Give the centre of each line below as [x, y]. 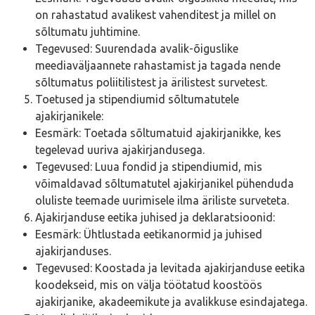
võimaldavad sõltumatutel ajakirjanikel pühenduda [165, 184]
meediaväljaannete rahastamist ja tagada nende [158, 66]
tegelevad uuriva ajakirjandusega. [120, 150]
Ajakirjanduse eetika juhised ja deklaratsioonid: [155, 218]
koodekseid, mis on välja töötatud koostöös [149, 285]
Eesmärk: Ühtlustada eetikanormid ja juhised [149, 234]
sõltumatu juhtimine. [88, 32]
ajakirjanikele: [69, 116]
